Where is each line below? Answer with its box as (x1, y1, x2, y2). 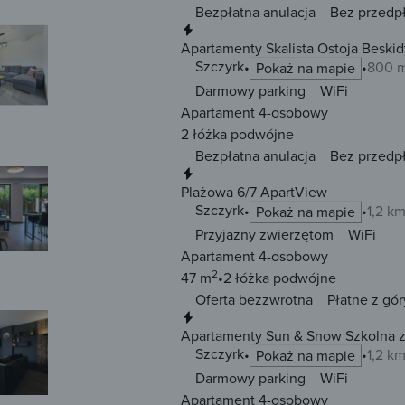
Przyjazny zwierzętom (195, 224, 334, 245)
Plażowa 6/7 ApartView (181, 182, 327, 202)
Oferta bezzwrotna (195, 289, 313, 310)
